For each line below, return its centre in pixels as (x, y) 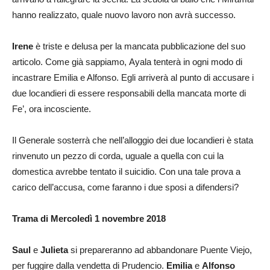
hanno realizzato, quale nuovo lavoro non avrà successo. (124, 14)
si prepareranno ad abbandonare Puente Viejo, (160, 250)
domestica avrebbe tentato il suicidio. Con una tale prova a (126, 171)
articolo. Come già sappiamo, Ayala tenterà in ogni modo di (127, 61)
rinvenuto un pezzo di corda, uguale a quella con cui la (118, 155)
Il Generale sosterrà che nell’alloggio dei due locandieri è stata (133, 140)
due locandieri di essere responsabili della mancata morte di (129, 93)
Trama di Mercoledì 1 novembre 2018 (89, 218)
